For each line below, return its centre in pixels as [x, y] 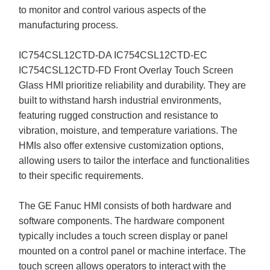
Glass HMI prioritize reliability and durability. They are [133, 85]
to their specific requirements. [81, 175]
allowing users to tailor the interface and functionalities [134, 160]
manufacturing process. [69, 25]
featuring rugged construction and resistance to [119, 115]
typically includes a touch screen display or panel [124, 236]
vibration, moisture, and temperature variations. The [128, 130]
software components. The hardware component [122, 221]
